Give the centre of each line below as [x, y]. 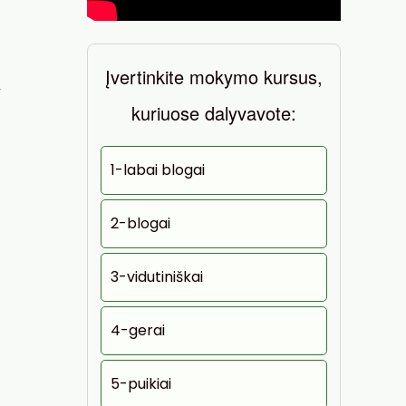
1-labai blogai [158, 170]
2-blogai [140, 223]
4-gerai [138, 330]
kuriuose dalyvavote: [214, 113]
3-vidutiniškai [157, 277]
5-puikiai [141, 384]
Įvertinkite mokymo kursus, [214, 77]
